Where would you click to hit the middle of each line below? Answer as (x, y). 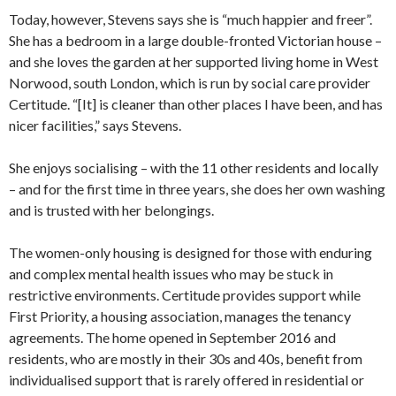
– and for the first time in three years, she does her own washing (197, 189)
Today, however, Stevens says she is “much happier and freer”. (190, 19)
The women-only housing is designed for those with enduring (190, 253)
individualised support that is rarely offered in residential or (187, 380)
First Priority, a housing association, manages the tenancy (180, 316)
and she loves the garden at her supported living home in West (194, 62)
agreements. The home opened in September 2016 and (172, 338)
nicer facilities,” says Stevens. (95, 126)
